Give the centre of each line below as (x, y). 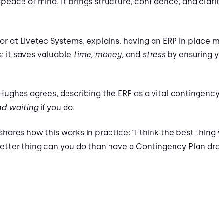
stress (154, 55)
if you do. (56, 108)
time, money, (99, 55)
